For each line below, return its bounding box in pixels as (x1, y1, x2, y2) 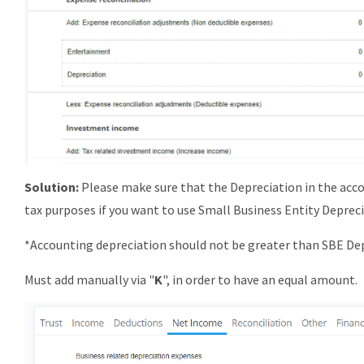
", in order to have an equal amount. (162, 271, 357, 288)
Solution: (24, 179, 81, 196)
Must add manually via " (24, 271, 154, 288)
